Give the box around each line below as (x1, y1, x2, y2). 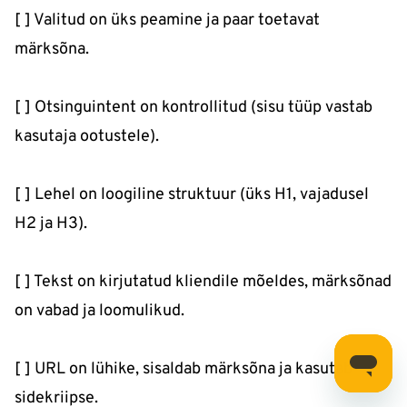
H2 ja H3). (15, 213, 87, 235)
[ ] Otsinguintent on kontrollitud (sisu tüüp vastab (15, 97, 372, 119)
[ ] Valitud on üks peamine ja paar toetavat (15, 10, 320, 32)
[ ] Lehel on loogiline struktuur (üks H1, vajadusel (15, 184, 369, 206)
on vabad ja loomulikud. (15, 301, 184, 323)
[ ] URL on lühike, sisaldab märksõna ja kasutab (15, 359, 352, 381)
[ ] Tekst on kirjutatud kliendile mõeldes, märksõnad (15, 272, 392, 293)
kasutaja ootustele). (15, 126, 159, 148)
